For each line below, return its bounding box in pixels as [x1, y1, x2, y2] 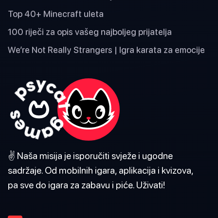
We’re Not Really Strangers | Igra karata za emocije [8, 44, 205, 55]
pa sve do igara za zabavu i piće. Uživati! [8, 179, 165, 190]
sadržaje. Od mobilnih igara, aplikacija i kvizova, [8, 164, 193, 176]
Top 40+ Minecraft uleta [8, 8, 104, 19]
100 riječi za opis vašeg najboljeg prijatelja [8, 26, 172, 37]
